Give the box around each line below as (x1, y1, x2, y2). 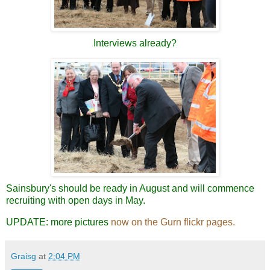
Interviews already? (93, 37, 177, 48)
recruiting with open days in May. (6, 195, 145, 206)
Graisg (11, 251, 36, 262)
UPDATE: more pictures (6, 217, 111, 228)
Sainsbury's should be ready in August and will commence (6, 183, 254, 194)
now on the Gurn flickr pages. (111, 217, 235, 228)
